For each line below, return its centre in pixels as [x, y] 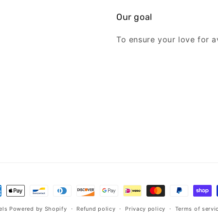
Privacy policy [145, 209]
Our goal [134, 17]
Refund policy [96, 209]
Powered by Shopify [38, 209]
